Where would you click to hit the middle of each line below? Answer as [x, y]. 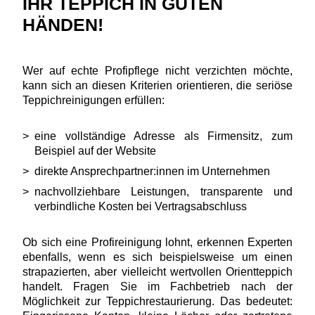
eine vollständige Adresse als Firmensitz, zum [163, 136]
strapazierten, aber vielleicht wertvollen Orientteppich [157, 271]
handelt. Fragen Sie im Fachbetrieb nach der [157, 286]
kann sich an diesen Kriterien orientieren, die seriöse [157, 85]
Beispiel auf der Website [95, 150]
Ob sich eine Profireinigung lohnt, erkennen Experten [157, 242]
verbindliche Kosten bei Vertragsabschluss [141, 206]
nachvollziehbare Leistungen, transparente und [163, 191]
